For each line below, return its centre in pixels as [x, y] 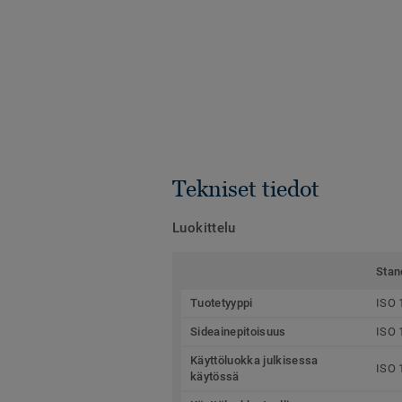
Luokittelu [204, 228]
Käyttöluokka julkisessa [254, 361]
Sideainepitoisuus [238, 332]
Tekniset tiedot [246, 189]
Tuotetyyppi [222, 303]
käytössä [215, 377]
